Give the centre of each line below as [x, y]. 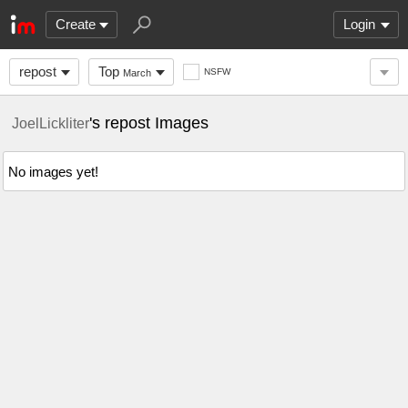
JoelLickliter [51, 123]
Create [76, 24]
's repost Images [149, 123]
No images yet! [53, 171]
